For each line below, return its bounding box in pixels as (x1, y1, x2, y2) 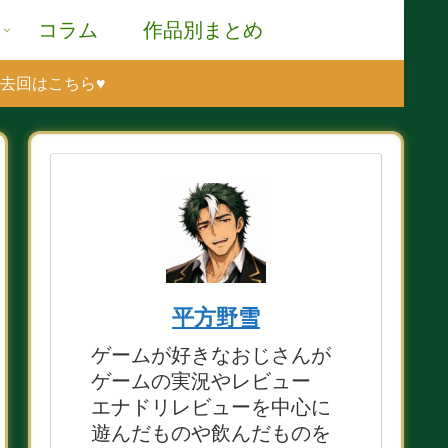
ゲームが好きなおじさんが (91, 343, 331, 366)
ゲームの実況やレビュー (91, 369, 311, 392)
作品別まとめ (143, 19, 264, 41)
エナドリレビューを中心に (91, 395, 331, 418)
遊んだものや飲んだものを (91, 421, 331, 444)
